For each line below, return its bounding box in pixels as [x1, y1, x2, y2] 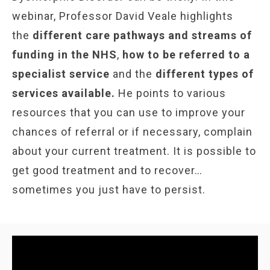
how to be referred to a [122, 48, 250, 61]
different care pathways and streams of [30, 29, 252, 42]
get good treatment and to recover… [12, 164, 202, 177]
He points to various [115, 87, 226, 100]
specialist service [12, 67, 110, 81]
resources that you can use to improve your [12, 106, 245, 119]
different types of [155, 67, 254, 81]
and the [110, 67, 155, 81]
